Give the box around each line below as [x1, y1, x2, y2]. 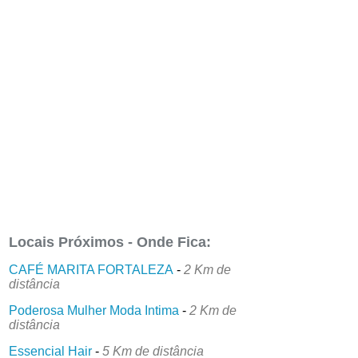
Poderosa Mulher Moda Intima [9, 303, 180, 317]
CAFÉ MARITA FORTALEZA [9, 262, 174, 276]
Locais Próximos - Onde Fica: [9, 233, 212, 250]
